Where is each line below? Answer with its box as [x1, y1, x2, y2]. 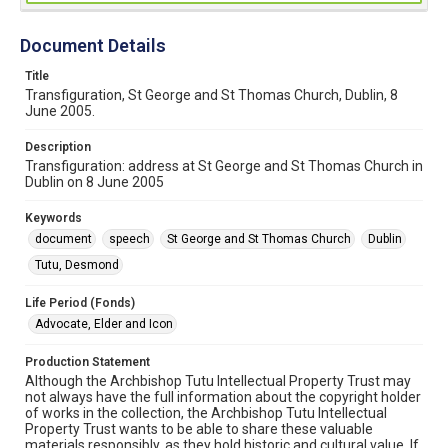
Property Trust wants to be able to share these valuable [25, 421, 373, 437]
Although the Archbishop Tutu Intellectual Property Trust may [25, 373, 411, 389]
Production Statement [25, 355, 150, 369]
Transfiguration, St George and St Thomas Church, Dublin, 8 [25, 87, 398, 103]
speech [109, 232, 150, 246]
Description [25, 140, 91, 154]
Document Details [20, 35, 166, 56]
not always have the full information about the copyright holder [25, 389, 421, 405]
